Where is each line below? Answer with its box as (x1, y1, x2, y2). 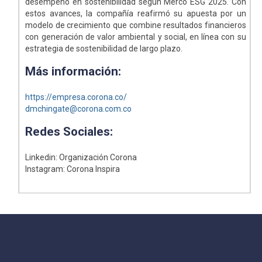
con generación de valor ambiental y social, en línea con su (25, 32, 246, 42)
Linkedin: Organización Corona (25, 153, 137, 163)
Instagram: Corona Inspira (25, 164, 120, 174)
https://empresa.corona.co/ (25, 92, 127, 102)
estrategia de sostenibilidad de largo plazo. (25, 44, 183, 54)
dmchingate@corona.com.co (25, 104, 132, 114)
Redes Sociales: (25, 125, 113, 139)
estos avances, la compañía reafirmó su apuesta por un (25, 9, 246, 19)
